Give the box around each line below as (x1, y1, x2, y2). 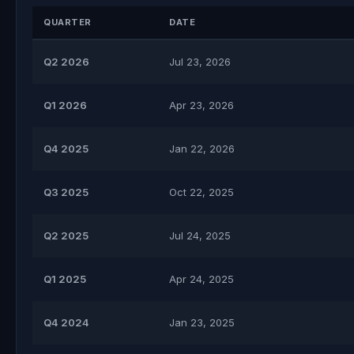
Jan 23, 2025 (169, 316, 235, 329)
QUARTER (43, 17, 92, 28)
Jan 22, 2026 (169, 142, 235, 155)
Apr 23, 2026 (169, 99, 234, 111)
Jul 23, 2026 (169, 55, 231, 68)
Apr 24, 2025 (169, 273, 234, 285)
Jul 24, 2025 (169, 229, 231, 242)
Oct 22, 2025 (169, 186, 234, 198)
